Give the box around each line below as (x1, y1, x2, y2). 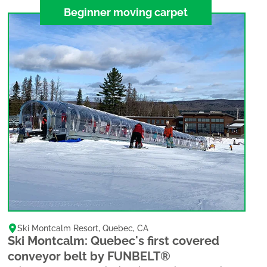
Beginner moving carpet (63, 5, 188, 18)
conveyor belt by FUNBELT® (8, 249, 171, 263)
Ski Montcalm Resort (17, 223, 99, 233)
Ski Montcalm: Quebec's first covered (8, 233, 220, 248)
